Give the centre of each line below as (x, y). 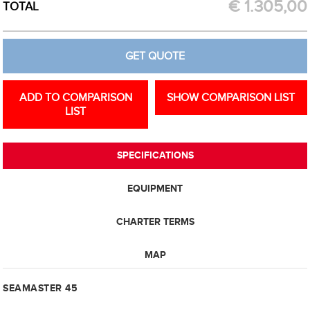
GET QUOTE (155, 56)
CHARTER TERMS (155, 221)
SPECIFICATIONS (155, 155)
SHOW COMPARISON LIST (231, 97)
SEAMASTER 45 (40, 288)
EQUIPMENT (155, 188)
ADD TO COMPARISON (75, 97)
